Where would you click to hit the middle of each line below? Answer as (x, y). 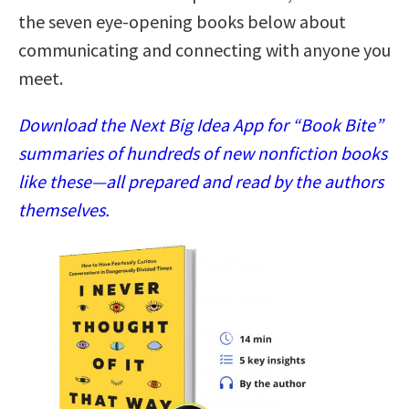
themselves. (64, 209)
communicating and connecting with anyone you (204, 49)
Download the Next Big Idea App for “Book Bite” (201, 124)
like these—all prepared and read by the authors (201, 181)
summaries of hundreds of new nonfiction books (203, 152)
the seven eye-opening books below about (182, 21)
